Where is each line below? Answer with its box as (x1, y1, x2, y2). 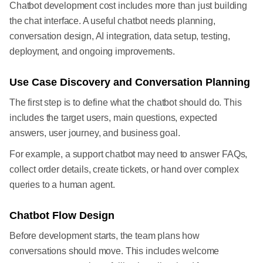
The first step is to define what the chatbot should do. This (9, 97, 242, 108)
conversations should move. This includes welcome (9, 246, 220, 257)
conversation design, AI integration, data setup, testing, (9, 31, 230, 42)
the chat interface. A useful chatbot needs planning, (9, 16, 215, 26)
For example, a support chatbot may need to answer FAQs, (9, 149, 248, 160)
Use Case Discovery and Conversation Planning (9, 76, 250, 89)
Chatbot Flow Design (9, 210, 114, 222)
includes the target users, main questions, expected (9, 113, 217, 123)
